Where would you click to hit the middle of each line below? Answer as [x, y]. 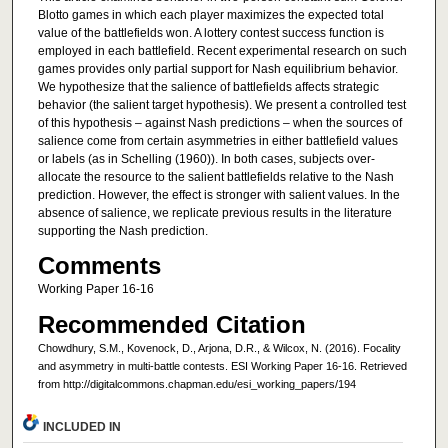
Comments [99, 266]
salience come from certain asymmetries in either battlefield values [217, 141]
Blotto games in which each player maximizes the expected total [210, 15]
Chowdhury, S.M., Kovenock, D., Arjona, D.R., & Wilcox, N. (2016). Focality [219, 347]
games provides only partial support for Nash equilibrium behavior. [217, 69]
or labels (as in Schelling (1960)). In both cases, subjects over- [206, 159]
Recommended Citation [171, 324]
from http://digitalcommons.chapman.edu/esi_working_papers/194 [196, 383]
